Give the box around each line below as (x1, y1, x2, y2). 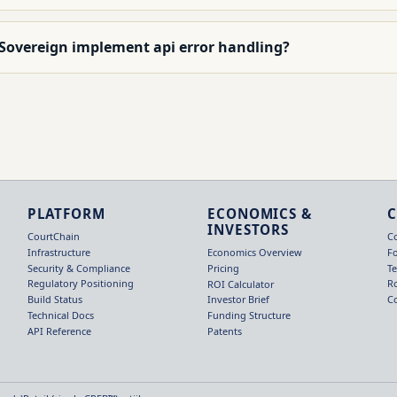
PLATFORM (27, 205, 105, 222)
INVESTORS (206, 221, 290, 238)
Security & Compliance (27, 261, 130, 275)
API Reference (27, 323, 91, 338)
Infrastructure (27, 245, 90, 259)
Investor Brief (206, 292, 269, 307)
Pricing (206, 261, 239, 275)
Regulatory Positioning (27, 276, 134, 291)
